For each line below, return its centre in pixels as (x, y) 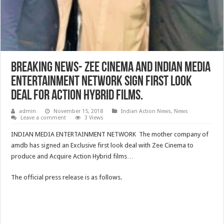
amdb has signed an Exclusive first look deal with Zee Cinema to (102, 145)
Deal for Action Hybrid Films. (77, 96)
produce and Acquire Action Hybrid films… (72, 156)
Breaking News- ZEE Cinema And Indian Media (111, 68)
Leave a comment (43, 118)
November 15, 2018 (78, 111)
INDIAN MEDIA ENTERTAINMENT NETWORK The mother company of (110, 134)
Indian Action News (146, 111)
